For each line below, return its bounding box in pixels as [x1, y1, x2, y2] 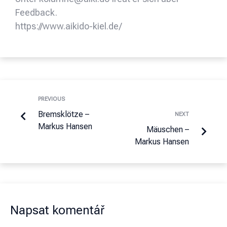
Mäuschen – [146, 125, 189, 135]
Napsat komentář [10, 203, 104, 218]
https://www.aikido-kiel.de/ [15, 21, 122, 32]
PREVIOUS [38, 96, 65, 103]
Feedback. [15, 7, 57, 18]
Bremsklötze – [38, 109, 89, 120]
